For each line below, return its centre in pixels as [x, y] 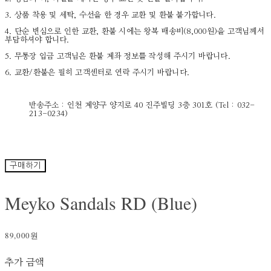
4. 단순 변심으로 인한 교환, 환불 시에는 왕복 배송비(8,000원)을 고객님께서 [135, 32]
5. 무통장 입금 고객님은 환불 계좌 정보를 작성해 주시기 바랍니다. [118, 57]
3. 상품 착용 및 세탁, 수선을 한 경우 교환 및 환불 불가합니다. [112, 16]
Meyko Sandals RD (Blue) [101, 203]
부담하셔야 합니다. [38, 41]
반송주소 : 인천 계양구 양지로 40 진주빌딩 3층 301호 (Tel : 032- [142, 106]
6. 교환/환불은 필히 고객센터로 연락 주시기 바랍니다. [99, 73]
